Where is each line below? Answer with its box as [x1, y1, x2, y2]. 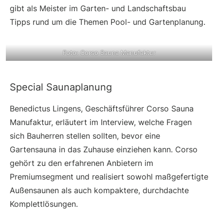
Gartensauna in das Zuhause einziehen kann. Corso [10, 145, 198, 155]
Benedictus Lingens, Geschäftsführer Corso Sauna [10, 104, 194, 114]
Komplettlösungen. [10, 199, 78, 209]
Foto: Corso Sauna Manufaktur [62, 49, 156, 57]
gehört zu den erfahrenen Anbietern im [10, 158, 153, 168]
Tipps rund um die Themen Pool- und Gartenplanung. [10, 17, 205, 27]
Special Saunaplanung [10, 81, 112, 93]
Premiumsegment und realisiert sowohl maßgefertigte [10, 172, 208, 182]
